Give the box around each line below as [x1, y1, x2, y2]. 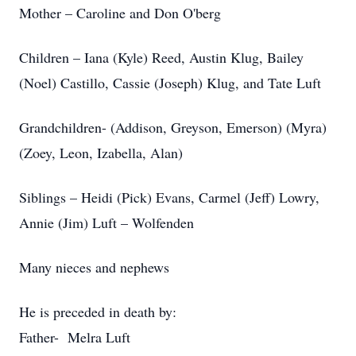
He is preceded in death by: [19, 302, 176, 321]
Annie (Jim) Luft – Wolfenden [19, 213, 194, 232]
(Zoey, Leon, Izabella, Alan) [19, 143, 183, 162]
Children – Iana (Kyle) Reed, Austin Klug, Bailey [19, 48, 304, 67]
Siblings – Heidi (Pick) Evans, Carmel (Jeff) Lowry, [19, 188, 319, 207]
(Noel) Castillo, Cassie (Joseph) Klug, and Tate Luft [19, 73, 321, 92]
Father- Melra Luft [19, 327, 130, 346]
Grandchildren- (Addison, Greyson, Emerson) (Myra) [19, 118, 327, 137]
